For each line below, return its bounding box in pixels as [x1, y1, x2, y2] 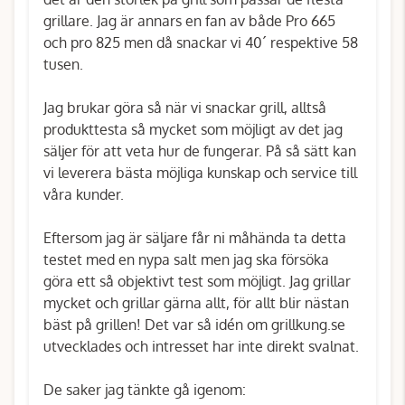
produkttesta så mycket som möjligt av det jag [43, 120, 343, 138]
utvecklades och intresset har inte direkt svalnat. [43, 337, 359, 355]
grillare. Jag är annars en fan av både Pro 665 [43, 12, 335, 30]
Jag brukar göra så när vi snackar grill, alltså [43, 99, 326, 117]
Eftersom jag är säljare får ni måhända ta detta [43, 229, 346, 247]
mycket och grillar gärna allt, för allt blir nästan [43, 294, 349, 312]
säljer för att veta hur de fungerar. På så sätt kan [43, 142, 356, 160]
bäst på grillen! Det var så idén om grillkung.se [43, 316, 345, 334]
